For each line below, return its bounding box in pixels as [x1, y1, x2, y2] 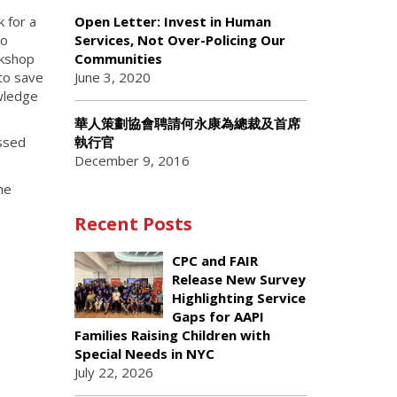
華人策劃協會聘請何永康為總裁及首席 [74, 114, 300, 132]
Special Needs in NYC [74, 345, 214, 362]
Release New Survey [171, 270, 306, 288]
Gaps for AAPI [171, 307, 264, 325]
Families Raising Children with [74, 326, 270, 344]
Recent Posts [74, 212, 192, 236]
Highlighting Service [171, 289, 306, 307]
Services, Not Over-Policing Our [74, 31, 285, 49]
